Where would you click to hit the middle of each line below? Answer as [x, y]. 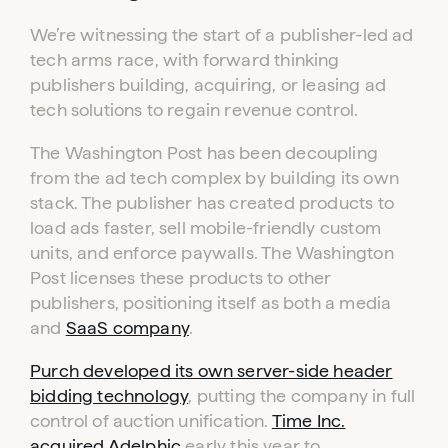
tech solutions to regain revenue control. [194, 109]
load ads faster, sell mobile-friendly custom [205, 227]
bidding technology [109, 395]
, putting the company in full [302, 395]
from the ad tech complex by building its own [214, 177]
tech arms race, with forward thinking [185, 59]
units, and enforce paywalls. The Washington [212, 252]
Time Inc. [308, 420]
